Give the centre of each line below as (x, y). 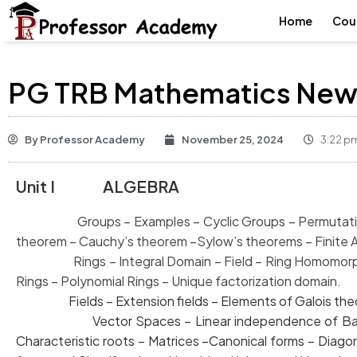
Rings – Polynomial (71, 281)
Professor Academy (92, 139)
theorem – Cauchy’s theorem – (106, 241)
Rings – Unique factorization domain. (234, 281)
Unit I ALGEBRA (99, 186)
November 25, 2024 (233, 139)
